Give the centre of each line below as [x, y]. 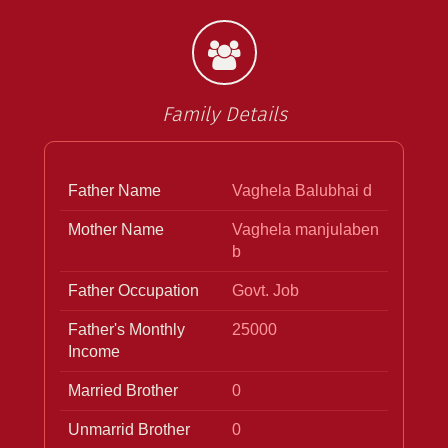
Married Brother [123, 390]
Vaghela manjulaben [305, 229]
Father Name [114, 190]
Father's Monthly [126, 329]
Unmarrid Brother [129, 429]
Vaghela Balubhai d [302, 190]
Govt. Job [265, 290]
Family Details [224, 115]
